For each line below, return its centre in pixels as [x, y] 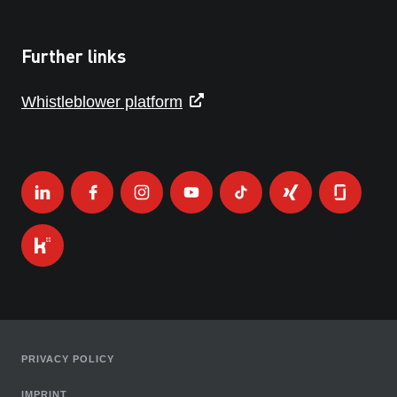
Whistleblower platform [102, 102]
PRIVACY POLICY [68, 359]
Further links [74, 56]
